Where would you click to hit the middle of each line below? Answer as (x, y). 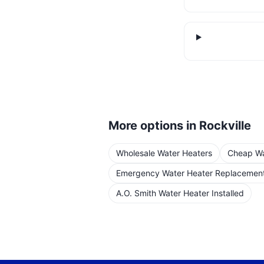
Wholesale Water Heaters (164, 153)
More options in (154, 126)
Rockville (225, 126)
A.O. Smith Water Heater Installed (180, 193)
